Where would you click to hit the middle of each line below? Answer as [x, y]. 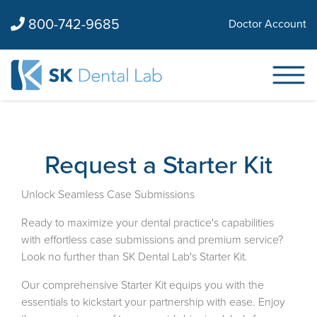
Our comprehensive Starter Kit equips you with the [143, 285]
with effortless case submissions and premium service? [152, 240]
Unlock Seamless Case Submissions [108, 195]
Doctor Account [267, 24]
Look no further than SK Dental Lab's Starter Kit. [134, 257]
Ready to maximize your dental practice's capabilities [148, 223]
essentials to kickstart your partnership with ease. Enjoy [153, 302]
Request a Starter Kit [158, 165]
